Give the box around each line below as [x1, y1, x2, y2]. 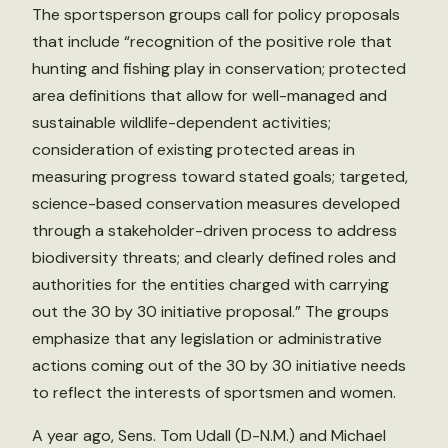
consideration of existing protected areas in [32, 139, 355, 160]
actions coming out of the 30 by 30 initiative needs [32, 355, 406, 376]
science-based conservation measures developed [32, 193, 400, 214]
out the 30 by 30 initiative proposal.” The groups [32, 301, 389, 322]
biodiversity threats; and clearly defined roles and [32, 247, 396, 268]
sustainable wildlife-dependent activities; [32, 112, 331, 133]
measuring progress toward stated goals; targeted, [32, 166, 408, 187]
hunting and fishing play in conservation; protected [32, 58, 406, 79]
